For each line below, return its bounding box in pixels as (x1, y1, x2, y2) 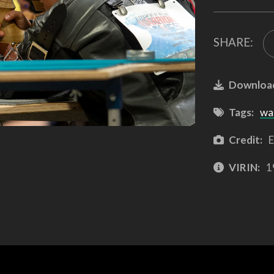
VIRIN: (228, 160, 260, 174)
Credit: (228, 133, 262, 146)
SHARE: (213, 35, 253, 50)
